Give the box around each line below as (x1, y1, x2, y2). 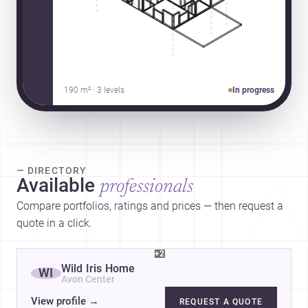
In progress (232, 85, 275, 95)
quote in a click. (16, 216, 92, 230)
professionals (100, 177, 193, 197)
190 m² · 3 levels (63, 85, 124, 95)
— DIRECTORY (16, 164, 87, 176)
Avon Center (61, 273, 115, 285)
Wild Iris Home (61, 261, 135, 275)
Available (16, 173, 95, 197)
